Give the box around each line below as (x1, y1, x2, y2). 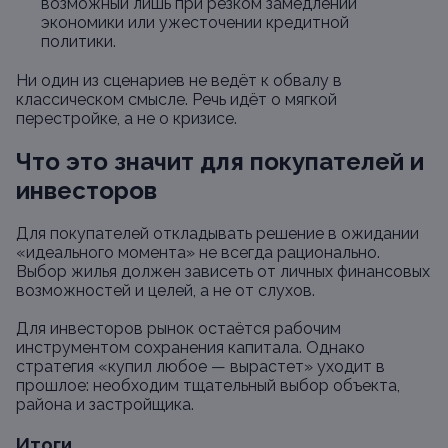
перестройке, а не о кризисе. (16, 109, 237, 128)
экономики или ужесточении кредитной (41, 13, 349, 32)
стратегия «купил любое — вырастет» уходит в (16, 357, 385, 376)
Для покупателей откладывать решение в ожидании (16, 224, 419, 243)
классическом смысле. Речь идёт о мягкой (16, 90, 337, 109)
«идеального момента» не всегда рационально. (16, 243, 380, 262)
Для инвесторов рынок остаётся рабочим (16, 319, 341, 338)
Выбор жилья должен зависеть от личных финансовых (16, 262, 430, 281)
